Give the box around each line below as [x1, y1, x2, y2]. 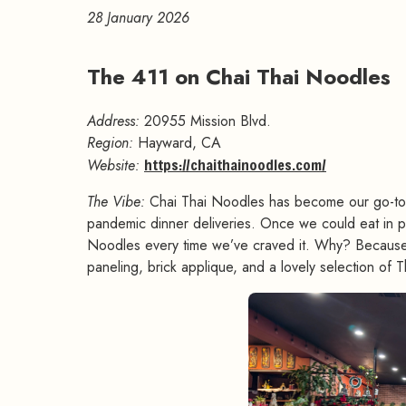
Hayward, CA [133, 132, 221, 154]
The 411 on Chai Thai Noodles [87, 61, 397, 93]
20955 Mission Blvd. [140, 111, 271, 132]
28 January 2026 [87, 7, 189, 29]
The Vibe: [87, 191, 145, 213]
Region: [87, 132, 133, 154]
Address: [87, 111, 140, 132]
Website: [87, 155, 140, 177]
